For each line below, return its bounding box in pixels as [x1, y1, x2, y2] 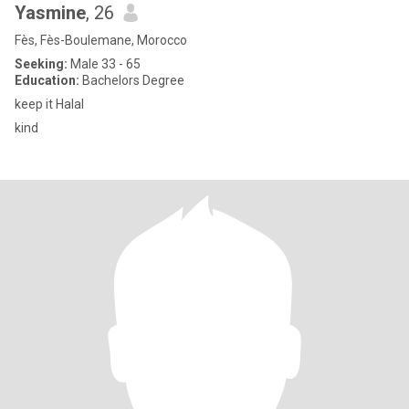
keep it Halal [15, 97, 84, 111]
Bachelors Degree [79, 73, 184, 88]
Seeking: [15, 57, 68, 71]
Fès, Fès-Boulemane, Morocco [15, 33, 187, 47]
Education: [15, 73, 79, 88]
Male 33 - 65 [68, 57, 141, 71]
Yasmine [15, 2, 86, 24]
